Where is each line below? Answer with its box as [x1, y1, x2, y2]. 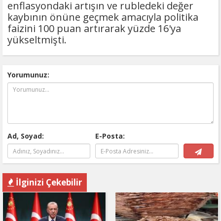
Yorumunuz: [7, 70, 49, 80]
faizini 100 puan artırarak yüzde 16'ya [7, 22, 181, 36]
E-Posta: [95, 131, 125, 141]
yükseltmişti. [7, 33, 67, 47]
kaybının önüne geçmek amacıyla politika [7, 10, 198, 24]
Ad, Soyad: [7, 131, 44, 141]
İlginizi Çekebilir [14, 177, 82, 188]
